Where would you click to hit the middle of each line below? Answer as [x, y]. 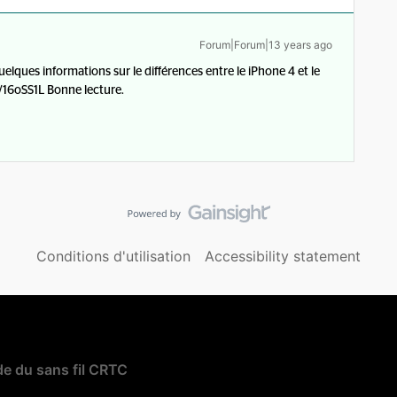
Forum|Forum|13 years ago [266, 45]
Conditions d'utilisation [113, 256]
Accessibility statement [283, 256]
